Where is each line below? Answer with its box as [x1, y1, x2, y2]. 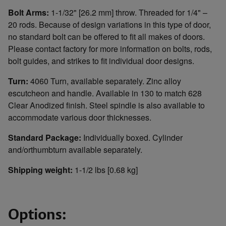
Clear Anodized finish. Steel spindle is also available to [8, 99, 205, 111]
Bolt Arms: [8, 6, 49, 18]
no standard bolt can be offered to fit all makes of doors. [8, 30, 205, 42]
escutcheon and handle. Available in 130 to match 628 [8, 87, 202, 99]
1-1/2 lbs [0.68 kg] [73, 163, 138, 176]
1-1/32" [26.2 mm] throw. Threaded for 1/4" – [49, 6, 207, 18]
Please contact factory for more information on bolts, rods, [8, 42, 212, 54]
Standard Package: [8, 131, 83, 143]
